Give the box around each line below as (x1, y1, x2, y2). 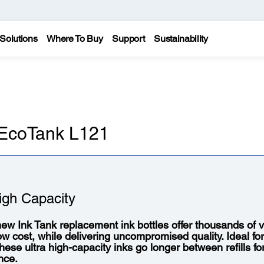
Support (112, 33, 145, 44)
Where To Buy (47, 33, 103, 44)
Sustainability (154, 33, 208, 44)
